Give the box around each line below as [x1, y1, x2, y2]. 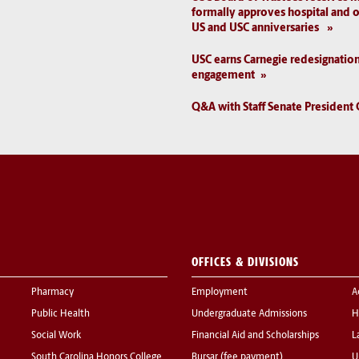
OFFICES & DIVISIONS [192, 253, 299, 269]
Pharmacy [31, 287, 74, 297]
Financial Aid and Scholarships [192, 330, 319, 341]
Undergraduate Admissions [192, 309, 307, 319]
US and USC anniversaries [192, 22, 321, 34]
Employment [192, 287, 248, 297]
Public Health [31, 309, 90, 319]
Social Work [31, 330, 81, 341]
